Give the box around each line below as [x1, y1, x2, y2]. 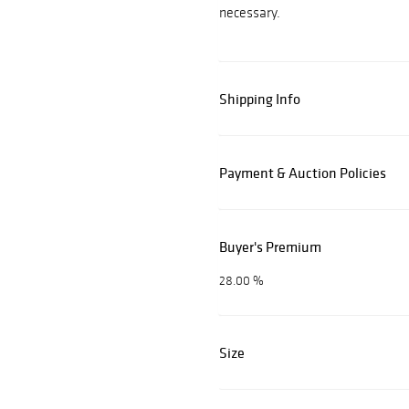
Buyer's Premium [219, 237, 321, 257]
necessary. [219, 4, 280, 22]
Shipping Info [219, 89, 300, 109]
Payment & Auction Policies [219, 163, 386, 183]
